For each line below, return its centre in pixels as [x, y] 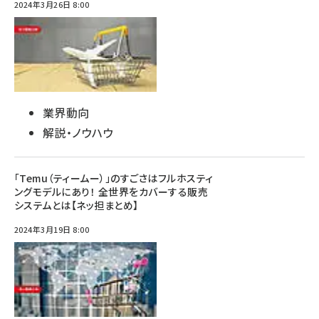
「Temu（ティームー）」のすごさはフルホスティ [114, 178]
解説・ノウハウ [78, 132]
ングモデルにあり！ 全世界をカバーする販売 [111, 192]
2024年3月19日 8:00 [52, 229]
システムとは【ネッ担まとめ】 [77, 205]
